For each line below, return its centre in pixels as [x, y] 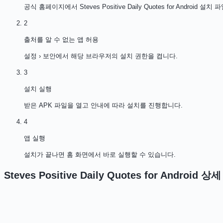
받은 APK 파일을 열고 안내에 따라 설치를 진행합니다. [103, 105]
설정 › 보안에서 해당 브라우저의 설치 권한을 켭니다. [101, 56]
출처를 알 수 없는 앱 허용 [61, 39]
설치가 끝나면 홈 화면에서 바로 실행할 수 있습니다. [100, 154]
